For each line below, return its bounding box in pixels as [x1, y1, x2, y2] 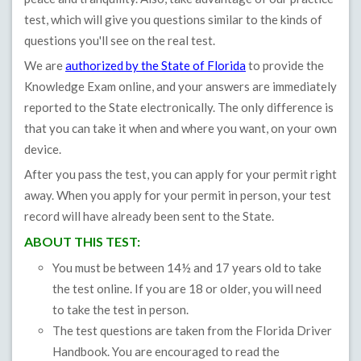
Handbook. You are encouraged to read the [52, 344, 280, 359]
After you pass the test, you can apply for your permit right [24, 167, 337, 182]
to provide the [246, 58, 324, 73]
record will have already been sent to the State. [24, 209, 274, 224]
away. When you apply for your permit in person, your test [24, 188, 331, 203]
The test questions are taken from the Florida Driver [52, 323, 332, 338]
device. [24, 142, 61, 157]
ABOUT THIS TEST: [24, 234, 140, 250]
